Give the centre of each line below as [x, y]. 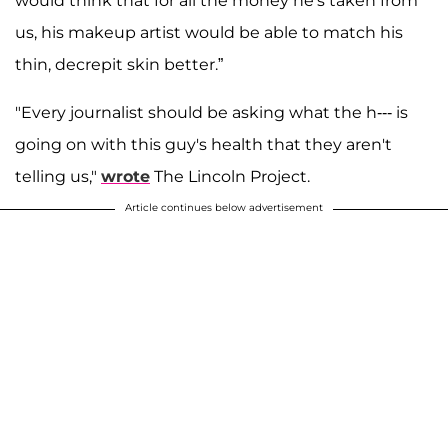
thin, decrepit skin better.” [119, 65]
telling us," [58, 177]
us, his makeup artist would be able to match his [209, 33]
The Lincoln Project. [230, 177]
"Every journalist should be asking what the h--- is [211, 113]
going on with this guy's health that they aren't [203, 145]
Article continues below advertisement [224, 208]
